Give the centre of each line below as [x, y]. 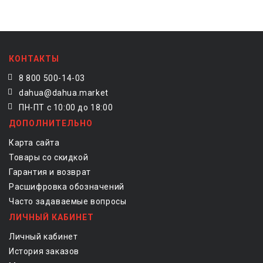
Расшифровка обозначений [67, 187]
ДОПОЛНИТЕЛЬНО [51, 123]
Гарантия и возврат [50, 172]
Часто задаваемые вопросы [68, 201]
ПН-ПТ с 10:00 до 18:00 [66, 107]
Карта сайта [34, 143]
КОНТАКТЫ [34, 59]
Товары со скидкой [49, 157]
